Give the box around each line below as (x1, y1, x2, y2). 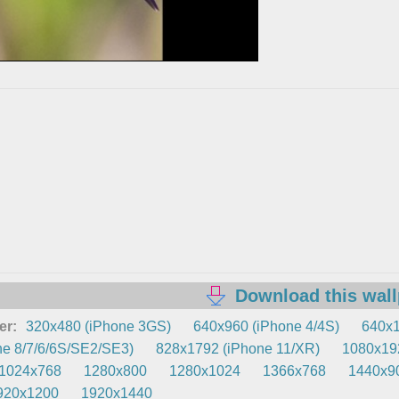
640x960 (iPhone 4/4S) (193, 319, 340, 335)
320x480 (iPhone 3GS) (26, 319, 172, 335)
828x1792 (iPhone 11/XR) (156, 341, 321, 357)
